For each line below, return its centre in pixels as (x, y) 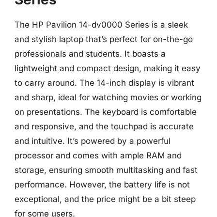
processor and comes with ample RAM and (98, 155)
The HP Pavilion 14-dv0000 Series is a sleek (101, 25)
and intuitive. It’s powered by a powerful (93, 141)
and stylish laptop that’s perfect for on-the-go (104, 39)
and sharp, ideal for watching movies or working (108, 97)
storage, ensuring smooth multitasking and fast (106, 170)
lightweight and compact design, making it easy (108, 68)
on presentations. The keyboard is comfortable (106, 112)
